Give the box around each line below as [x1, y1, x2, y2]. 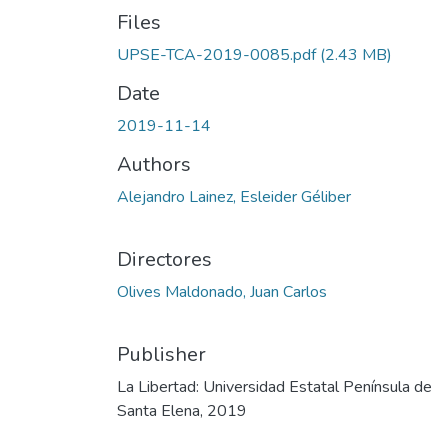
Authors [117, 151, 191, 178]
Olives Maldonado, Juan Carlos [117, 281, 327, 303]
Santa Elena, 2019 [117, 400, 247, 422]
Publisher [117, 341, 206, 368]
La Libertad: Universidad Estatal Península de [117, 376, 432, 398]
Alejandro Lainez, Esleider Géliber [117, 186, 351, 208]
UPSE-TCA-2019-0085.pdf [117, 44, 316, 66]
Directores [117, 246, 212, 273]
